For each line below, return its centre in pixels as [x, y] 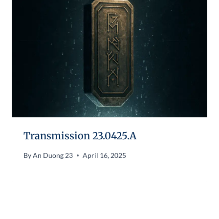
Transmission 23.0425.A [80, 135]
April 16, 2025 [105, 155]
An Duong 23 [53, 155]
